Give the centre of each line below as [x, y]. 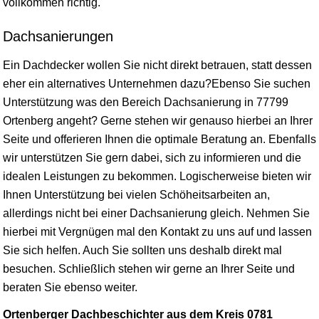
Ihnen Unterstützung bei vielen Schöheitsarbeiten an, [136, 195]
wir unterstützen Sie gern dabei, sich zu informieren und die [152, 158]
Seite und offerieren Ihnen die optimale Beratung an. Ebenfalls [159, 139]
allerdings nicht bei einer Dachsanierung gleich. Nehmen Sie [156, 213]
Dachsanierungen [58, 36]
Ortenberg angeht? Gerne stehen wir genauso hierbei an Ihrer [158, 121]
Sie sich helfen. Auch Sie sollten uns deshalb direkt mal [142, 250]
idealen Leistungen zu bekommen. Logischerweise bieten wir [157, 176]
